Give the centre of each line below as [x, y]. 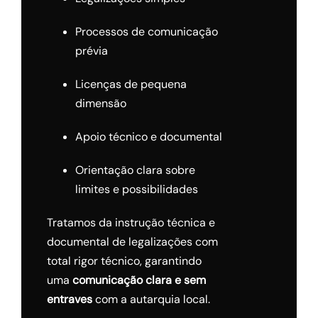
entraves [69, 300]
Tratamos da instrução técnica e [131, 223]
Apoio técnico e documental [148, 137]
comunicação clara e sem [139, 280]
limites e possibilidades [136, 190]
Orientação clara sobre [135, 170]
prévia [91, 51]
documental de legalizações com [132, 242]
